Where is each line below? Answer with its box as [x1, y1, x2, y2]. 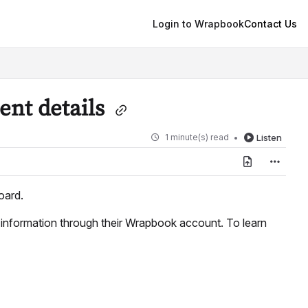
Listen [256, 132, 282, 144]
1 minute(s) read [165, 132, 229, 143]
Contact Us [244, 18, 297, 30]
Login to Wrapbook [153, 18, 244, 30]
